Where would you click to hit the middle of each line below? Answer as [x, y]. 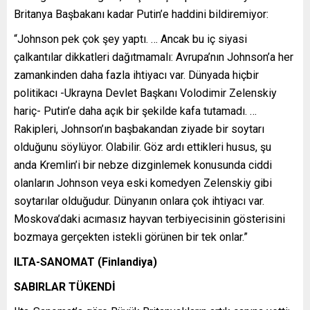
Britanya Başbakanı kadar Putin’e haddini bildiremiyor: [141, 14]
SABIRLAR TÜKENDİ [65, 286]
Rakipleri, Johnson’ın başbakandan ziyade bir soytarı [139, 129]
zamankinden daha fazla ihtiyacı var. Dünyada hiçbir [136, 75]
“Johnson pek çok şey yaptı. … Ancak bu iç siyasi [130, 39]
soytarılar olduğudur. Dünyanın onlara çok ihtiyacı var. [139, 201]
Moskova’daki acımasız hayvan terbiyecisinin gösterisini [149, 219]
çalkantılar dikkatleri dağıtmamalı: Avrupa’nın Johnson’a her [154, 57]
